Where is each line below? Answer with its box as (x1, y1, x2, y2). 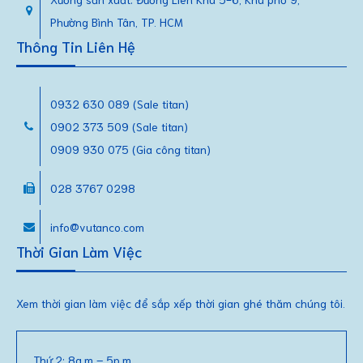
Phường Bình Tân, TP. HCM (50, 14, 183, 29)
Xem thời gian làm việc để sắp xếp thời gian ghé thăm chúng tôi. (16, 295, 345, 310)
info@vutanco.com (50, 219, 144, 234)
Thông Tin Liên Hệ (16, 36, 135, 56)
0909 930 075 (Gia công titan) (50, 141, 211, 156)
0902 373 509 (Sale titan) (50, 118, 188, 134)
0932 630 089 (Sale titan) (50, 96, 189, 111)
